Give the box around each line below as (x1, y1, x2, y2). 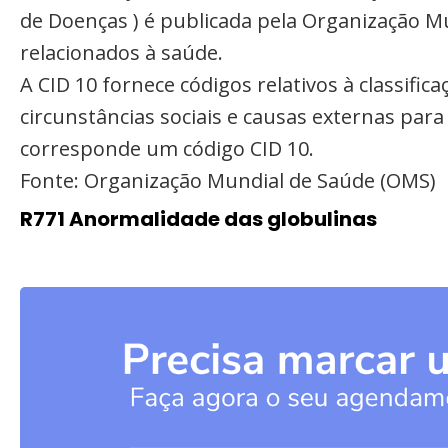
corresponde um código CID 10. (20, 135, 314, 162)
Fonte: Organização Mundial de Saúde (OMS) (20, 167, 436, 194)
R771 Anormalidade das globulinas (20, 205, 377, 233)
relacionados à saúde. (20, 39, 223, 66)
